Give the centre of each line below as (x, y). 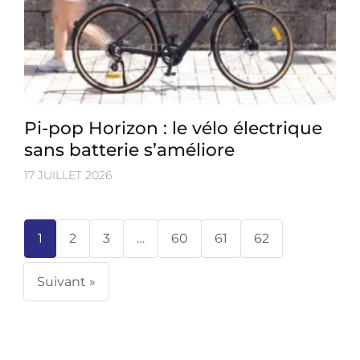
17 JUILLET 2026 (68, 176)
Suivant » (66, 281)
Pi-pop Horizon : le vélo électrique (173, 128)
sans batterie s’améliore (129, 150)
